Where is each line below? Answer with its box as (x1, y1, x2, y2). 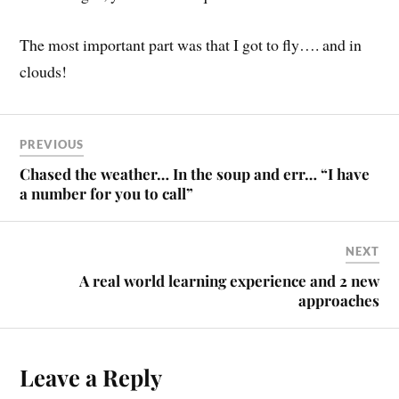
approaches (297, 290, 379, 311)
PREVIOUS (20, 137, 85, 152)
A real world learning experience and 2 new (78, 271, 379, 291)
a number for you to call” (20, 183, 194, 204)
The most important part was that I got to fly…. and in (20, 33, 362, 55)
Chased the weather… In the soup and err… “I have (20, 164, 370, 184)
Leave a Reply (20, 362, 163, 393)
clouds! (20, 60, 68, 82)
